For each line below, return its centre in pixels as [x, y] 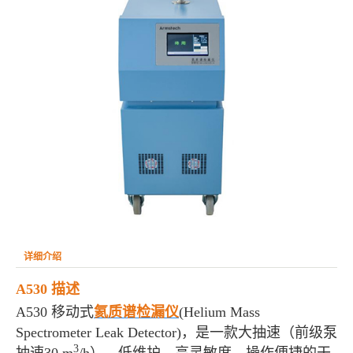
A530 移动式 [55, 312]
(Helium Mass [219, 312]
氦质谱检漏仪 [136, 312]
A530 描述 [48, 290]
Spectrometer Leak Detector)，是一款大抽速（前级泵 [176, 333]
